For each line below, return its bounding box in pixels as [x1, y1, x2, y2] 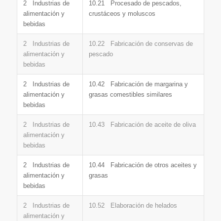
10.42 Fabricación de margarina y [88, 80, 188, 88]
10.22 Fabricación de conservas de [88, 39, 193, 47]
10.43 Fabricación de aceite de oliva [88, 120, 196, 128]
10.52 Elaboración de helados [88, 201, 177, 209]
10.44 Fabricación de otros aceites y [88, 161, 197, 169]
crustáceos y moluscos [88, 9, 155, 17]
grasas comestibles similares [88, 90, 172, 98]
